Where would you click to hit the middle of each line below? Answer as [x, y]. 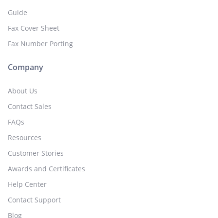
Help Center [27, 184]
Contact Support [34, 200]
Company [26, 67]
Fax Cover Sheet [34, 28]
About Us [23, 91]
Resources [25, 138]
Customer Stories [36, 153]
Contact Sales [30, 107]
